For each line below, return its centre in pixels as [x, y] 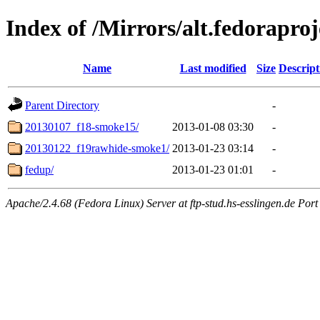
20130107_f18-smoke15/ [82, 126]
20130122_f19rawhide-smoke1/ [97, 148]
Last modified [213, 68]
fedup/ [39, 169]
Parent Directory [62, 105]
